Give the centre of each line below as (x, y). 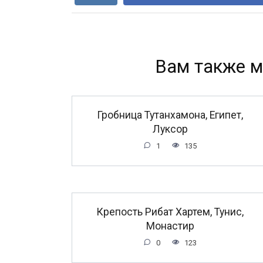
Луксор (170, 129)
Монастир (170, 226)
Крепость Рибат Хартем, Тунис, (170, 212)
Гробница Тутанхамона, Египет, (170, 115)
